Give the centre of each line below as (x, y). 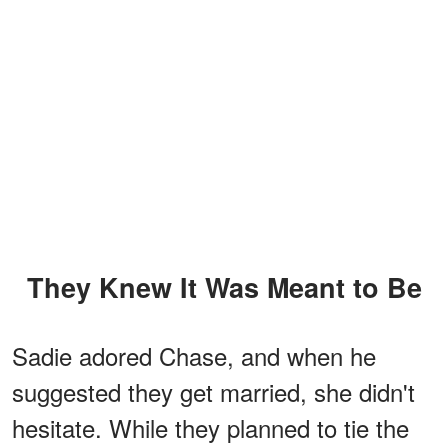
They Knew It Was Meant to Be (232, 286)
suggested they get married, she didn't (213, 391)
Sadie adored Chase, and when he (194, 355)
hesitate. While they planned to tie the (210, 427)
